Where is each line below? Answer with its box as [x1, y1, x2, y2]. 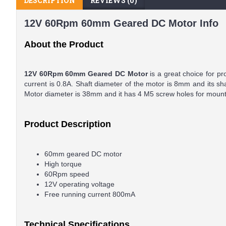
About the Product [24, 39, 103, 49]
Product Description [24, 119, 111, 129]
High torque [44, 160, 82, 168]
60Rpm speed [44, 170, 89, 178]
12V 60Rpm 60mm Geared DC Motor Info [24, 18, 218, 29]
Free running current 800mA [44, 190, 135, 198]
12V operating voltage [44, 180, 115, 188]
